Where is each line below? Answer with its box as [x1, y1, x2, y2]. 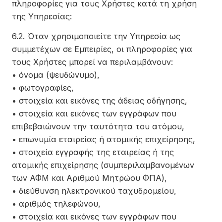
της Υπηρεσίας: [12, 11, 72, 21]
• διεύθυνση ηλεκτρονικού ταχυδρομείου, [12, 186, 176, 196]
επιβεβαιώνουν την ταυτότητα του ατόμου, [12, 121, 184, 131]
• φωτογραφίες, [12, 83, 74, 93]
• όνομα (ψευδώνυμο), [12, 70, 100, 80]
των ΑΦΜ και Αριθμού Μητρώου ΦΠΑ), [12, 173, 167, 183]
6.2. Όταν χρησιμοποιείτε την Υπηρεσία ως [12, 31, 180, 41]
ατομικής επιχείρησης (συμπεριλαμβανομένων [12, 160, 194, 170]
